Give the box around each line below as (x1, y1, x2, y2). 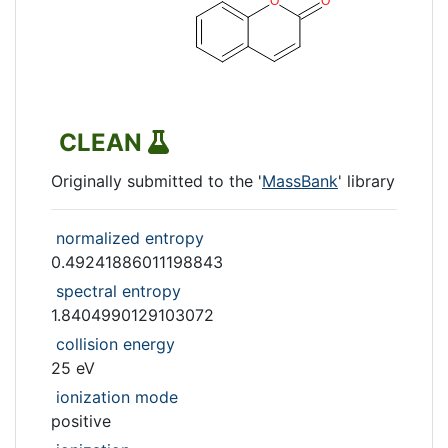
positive (51, 411, 111, 431)
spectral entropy (56, 281, 181, 301)
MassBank (262, 171, 338, 191)
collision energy (56, 334, 175, 354)
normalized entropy (56, 228, 204, 248)
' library (338, 171, 395, 191)
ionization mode (56, 387, 178, 407)
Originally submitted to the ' (51, 171, 262, 191)
